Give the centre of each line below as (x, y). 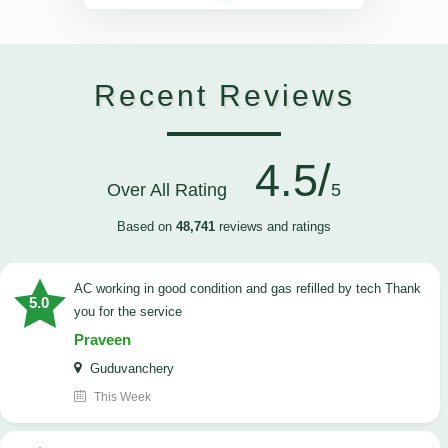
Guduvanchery (130, 369)
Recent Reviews (224, 96)
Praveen (102, 340)
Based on (146, 227)
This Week (121, 397)
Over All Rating (174, 190)
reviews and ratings (273, 227)
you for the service (128, 312)
